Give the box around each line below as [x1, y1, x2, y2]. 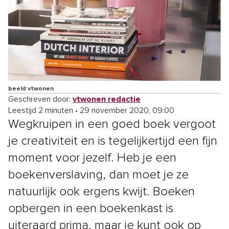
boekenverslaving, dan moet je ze [8, 168, 189, 181]
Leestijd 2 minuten [8, 106, 73, 114]
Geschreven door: [8, 95, 73, 103]
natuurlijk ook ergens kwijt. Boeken [8, 185, 195, 198]
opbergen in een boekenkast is [8, 202, 173, 215]
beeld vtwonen [8, 85, 54, 92]
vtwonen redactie [73, 95, 141, 103]
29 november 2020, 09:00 [80, 106, 174, 114]
